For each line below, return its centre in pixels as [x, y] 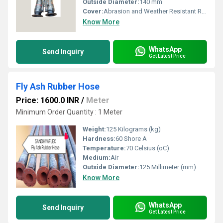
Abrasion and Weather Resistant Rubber [153, 11]
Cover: [93, 11]
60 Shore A [131, 139]
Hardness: [99, 139]
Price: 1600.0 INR [48, 100]
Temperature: [104, 148]
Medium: [97, 158]
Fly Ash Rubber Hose [58, 86]
